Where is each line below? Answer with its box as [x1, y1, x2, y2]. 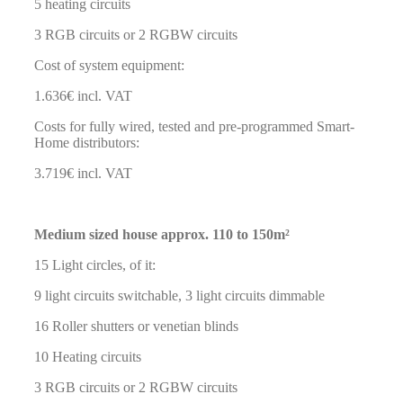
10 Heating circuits [34, 349, 141, 365]
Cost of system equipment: [34, 58, 184, 74]
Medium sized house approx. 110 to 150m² [34, 227, 290, 243]
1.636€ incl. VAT [34, 88, 132, 104]
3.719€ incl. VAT [34, 166, 132, 182]
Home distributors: [34, 135, 139, 151]
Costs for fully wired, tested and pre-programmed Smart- [34, 119, 354, 135]
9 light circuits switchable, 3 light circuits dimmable [34, 288, 325, 304]
